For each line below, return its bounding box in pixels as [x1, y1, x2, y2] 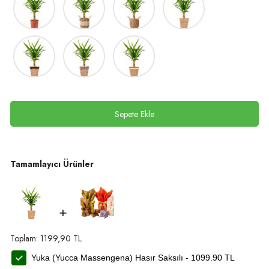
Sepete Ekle [115, 108, 154, 121]
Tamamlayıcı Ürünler [10, 158, 94, 171]
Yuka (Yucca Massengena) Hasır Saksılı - [31, 253, 191, 263]
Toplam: [10, 232, 40, 245]
